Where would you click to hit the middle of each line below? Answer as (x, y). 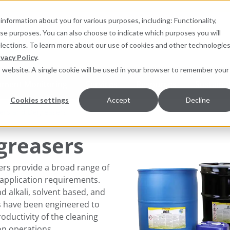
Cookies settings (40, 100)
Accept (119, 100)
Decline (198, 100)
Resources (156, 84)
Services (101, 84)
